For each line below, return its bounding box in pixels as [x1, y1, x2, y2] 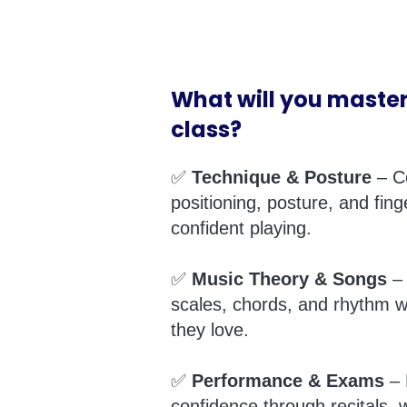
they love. [171, 320, 249, 340]
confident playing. [171, 218, 312, 238]
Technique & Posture [192, 167, 372, 187]
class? [171, 114, 242, 144]
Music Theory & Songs [192, 269, 387, 289]
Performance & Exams [192, 371, 384, 391]
